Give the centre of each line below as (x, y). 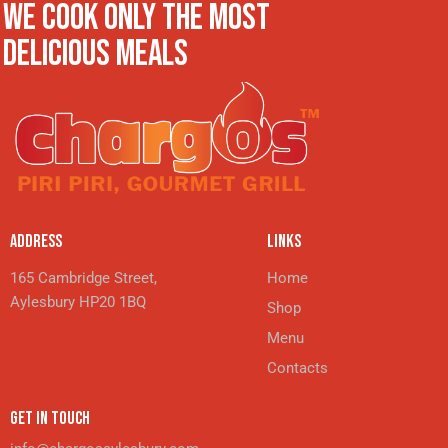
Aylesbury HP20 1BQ (78, 301)
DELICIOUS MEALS (95, 54)
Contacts (297, 367)
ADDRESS (36, 241)
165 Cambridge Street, (83, 277)
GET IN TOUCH (50, 418)
